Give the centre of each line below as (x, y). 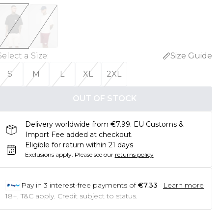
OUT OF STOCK (104, 98)
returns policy (134, 154)
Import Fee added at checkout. (79, 135)
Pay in (31, 185)
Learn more (183, 185)
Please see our (94, 154)
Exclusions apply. (49, 154)
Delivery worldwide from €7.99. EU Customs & (104, 124)
